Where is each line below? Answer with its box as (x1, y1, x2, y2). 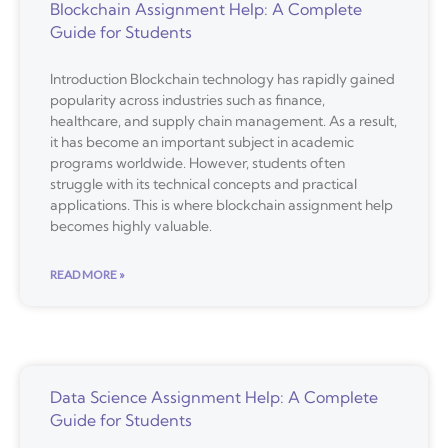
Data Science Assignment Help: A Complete (50, 387, 378, 408)
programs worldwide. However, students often (50, 154, 345, 173)
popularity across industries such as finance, (50, 91, 325, 110)
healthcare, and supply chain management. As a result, (50, 112, 397, 131)
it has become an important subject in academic (50, 133, 354, 152)
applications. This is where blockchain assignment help (50, 196, 393, 215)
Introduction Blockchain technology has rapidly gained (50, 70, 395, 89)
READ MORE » (50, 267, 125, 283)
